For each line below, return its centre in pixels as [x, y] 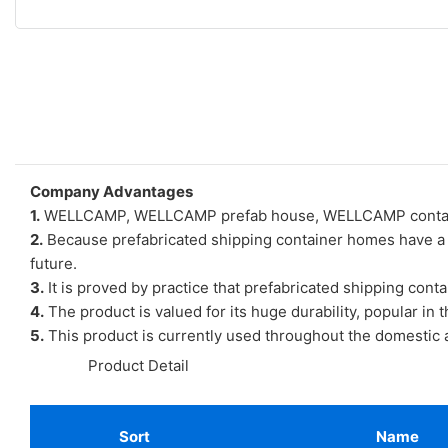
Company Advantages [111, 191]
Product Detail [136, 365]
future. [53, 263]
